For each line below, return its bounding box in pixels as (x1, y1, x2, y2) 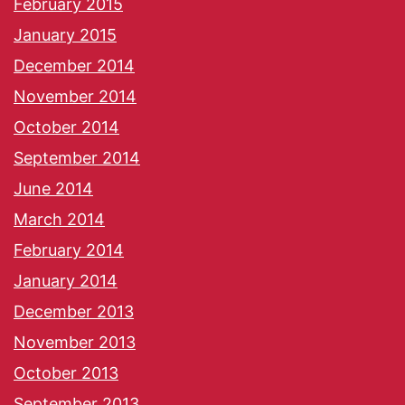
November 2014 (14, 87, 137, 107)
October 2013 (14, 363, 118, 383)
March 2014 (14, 210, 105, 230)
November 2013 (14, 333, 136, 353)
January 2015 (14, 25, 117, 45)
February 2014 (14, 240, 124, 260)
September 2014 (14, 148, 140, 168)
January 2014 (14, 271, 118, 291)
